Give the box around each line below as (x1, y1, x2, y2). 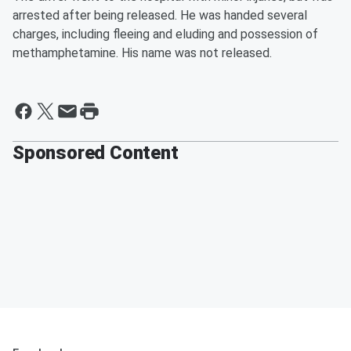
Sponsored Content (13, 142, 179, 165)
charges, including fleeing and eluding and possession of (13, 27, 318, 42)
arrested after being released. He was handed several (13, 8, 307, 24)
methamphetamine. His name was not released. (13, 45, 272, 61)
